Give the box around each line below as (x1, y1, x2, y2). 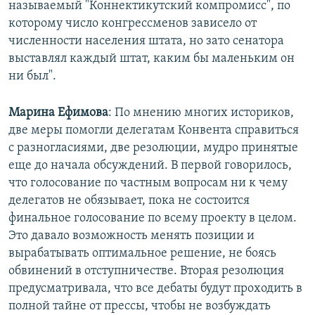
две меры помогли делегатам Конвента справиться (8, 124, 299, 138)
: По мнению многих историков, (108, 106, 294, 120)
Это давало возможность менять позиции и (8, 229, 255, 243)
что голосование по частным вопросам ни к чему (8, 176, 288, 191)
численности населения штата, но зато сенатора (8, 34, 284, 49)
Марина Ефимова (8, 106, 108, 120)
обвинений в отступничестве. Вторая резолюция (8, 264, 284, 278)
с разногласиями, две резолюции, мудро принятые (8, 141, 298, 155)
